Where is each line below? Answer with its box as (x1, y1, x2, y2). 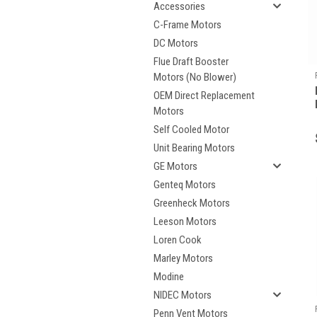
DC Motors (154, 37, 198, 50)
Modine (154, 270, 184, 283)
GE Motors (154, 160, 197, 173)
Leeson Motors (154, 215, 217, 228)
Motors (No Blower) (154, 71, 236, 83)
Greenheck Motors (154, 197, 230, 209)
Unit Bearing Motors (154, 142, 235, 154)
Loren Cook (154, 234, 202, 246)
